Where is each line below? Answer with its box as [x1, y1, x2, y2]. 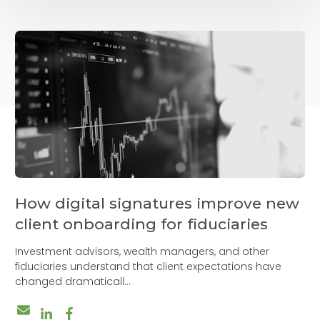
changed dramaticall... [15, 274, 131, 289]
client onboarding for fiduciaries [15, 214, 268, 233]
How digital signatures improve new [15, 194, 299, 212]
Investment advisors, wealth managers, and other [15, 244, 269, 259]
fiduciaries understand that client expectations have [15, 259, 281, 274]
